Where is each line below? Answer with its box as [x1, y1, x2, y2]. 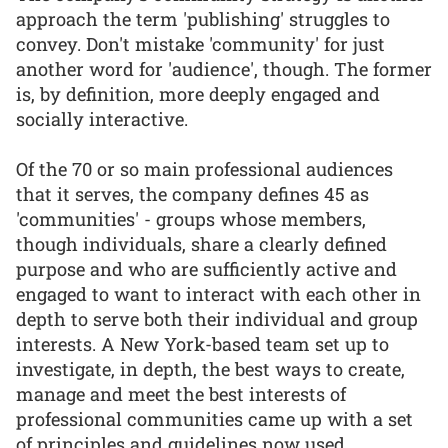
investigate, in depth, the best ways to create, [16, 357, 405, 382]
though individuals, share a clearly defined [16, 232, 387, 257]
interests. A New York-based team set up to [16, 332, 389, 357]
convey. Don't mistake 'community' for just [16, 31, 385, 56]
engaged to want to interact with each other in [16, 282, 421, 307]
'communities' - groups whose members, [16, 207, 366, 232]
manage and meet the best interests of [16, 382, 346, 407]
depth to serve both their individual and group [16, 307, 418, 332]
